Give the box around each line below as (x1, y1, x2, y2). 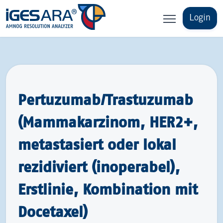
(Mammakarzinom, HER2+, (18, 113, 198, 130)
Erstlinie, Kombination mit (18, 181, 198, 198)
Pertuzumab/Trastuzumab (18, 91, 193, 108)
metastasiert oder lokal (18, 136, 176, 153)
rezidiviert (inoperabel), (18, 158, 180, 175)
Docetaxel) (18, 203, 88, 220)
